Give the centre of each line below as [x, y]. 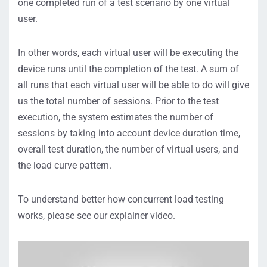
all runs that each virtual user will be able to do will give [133, 85]
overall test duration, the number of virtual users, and [128, 149]
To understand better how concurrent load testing [121, 199]
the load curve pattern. [65, 165]
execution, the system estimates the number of [116, 117]
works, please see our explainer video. [97, 215]
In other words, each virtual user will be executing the [128, 53]
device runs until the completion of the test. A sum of [128, 69]
